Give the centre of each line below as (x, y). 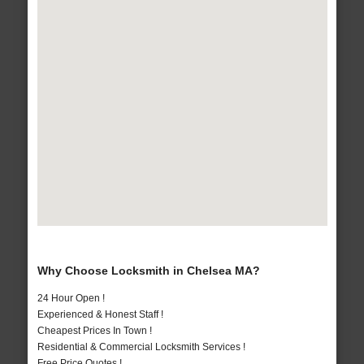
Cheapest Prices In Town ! (94, 331)
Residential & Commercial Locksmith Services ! (141, 347)
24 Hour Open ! (71, 299)
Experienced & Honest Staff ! (100, 315)
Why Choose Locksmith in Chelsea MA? (148, 271)
